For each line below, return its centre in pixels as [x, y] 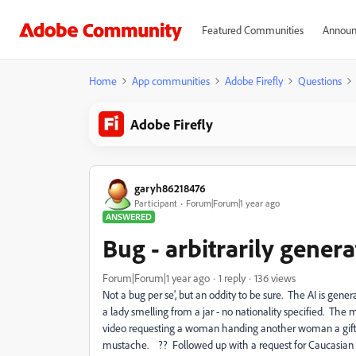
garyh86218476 [170, 188]
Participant [156, 203]
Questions [320, 81]
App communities [171, 81]
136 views [275, 278]
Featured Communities [252, 30]
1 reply [232, 278]
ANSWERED [129, 217]
